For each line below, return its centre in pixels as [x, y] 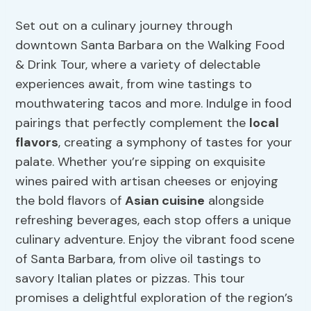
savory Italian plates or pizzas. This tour [131, 279]
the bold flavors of [70, 201]
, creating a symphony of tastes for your [176, 143]
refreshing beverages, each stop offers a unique [153, 220]
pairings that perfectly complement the [133, 123]
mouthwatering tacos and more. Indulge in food [154, 104]
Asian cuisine [165, 201]
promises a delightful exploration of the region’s [154, 298]
